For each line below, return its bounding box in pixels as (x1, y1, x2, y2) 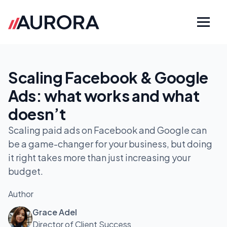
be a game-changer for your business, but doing (8, 138, 212, 149)
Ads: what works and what (8, 86, 200, 105)
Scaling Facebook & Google (8, 68, 208, 87)
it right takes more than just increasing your (8, 152, 191, 163)
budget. (8, 165, 43, 177)
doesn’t (8, 104, 66, 124)
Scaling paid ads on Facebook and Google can (8, 124, 207, 136)
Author (8, 188, 33, 199)
